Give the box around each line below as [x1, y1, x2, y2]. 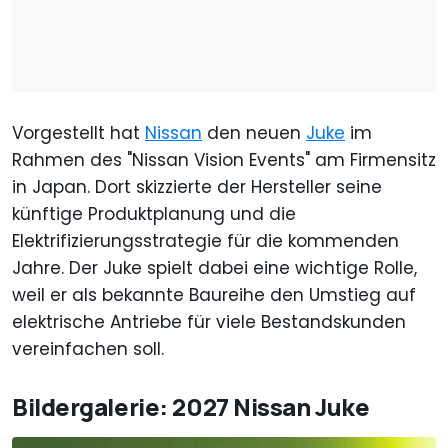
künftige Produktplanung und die [12, 202, 296, 227]
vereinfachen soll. [12, 337, 164, 362]
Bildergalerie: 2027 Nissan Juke [12, 390, 370, 424]
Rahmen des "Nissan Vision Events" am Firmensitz [12, 148, 436, 173]
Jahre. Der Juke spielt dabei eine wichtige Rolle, [12, 256, 417, 281]
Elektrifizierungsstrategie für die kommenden [12, 229, 399, 254]
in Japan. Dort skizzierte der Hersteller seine [12, 175, 382, 200]
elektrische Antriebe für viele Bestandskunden [12, 310, 406, 335]
